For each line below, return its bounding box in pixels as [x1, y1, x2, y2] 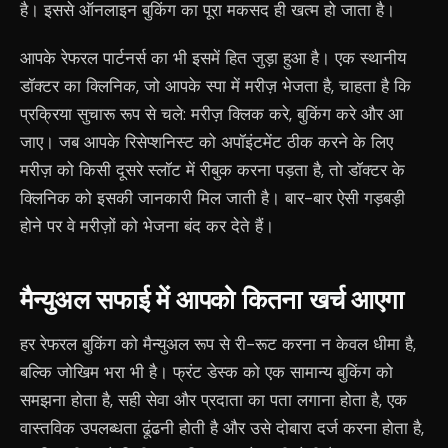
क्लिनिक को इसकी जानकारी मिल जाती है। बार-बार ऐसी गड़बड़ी [20, 187, 405, 209]
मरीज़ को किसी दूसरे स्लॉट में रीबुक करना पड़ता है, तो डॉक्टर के [20, 159, 405, 181]
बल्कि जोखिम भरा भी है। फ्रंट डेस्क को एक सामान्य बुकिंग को [20, 361, 393, 383]
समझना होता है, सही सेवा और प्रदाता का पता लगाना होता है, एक [20, 389, 407, 411]
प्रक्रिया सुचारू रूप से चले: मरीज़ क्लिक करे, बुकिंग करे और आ [20, 103, 403, 125]
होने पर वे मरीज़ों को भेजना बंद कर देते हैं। [20, 215, 274, 237]
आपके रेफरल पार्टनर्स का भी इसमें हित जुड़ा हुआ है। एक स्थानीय [20, 47, 406, 69]
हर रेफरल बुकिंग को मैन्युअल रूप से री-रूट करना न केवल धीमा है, [20, 333, 416, 355]
